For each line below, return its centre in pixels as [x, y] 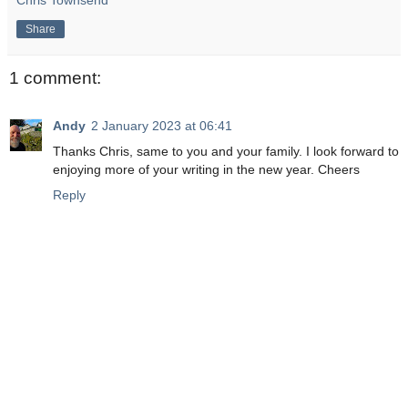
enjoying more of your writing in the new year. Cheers [206, 169]
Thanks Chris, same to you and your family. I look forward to [226, 151]
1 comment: [55, 78]
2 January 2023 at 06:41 [162, 125]
